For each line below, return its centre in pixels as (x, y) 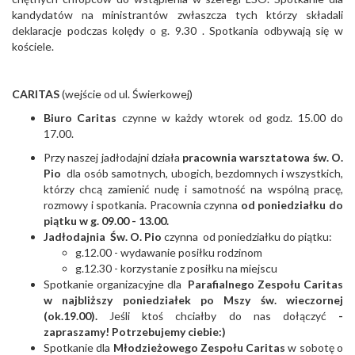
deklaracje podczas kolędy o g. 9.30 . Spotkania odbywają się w (177, 31)
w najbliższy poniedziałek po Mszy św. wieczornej (193, 300)
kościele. (33, 47)
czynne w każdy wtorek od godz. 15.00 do (230, 118)
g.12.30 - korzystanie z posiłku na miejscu (176, 269)
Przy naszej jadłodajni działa (112, 158)
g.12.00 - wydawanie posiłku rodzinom (169, 253)
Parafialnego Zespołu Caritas (264, 284)
